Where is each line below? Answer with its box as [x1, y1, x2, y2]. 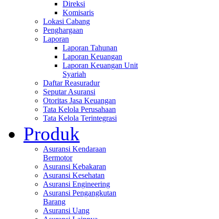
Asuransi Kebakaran [43, 162, 106, 171]
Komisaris [63, 8, 94, 17]
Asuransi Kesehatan [43, 171, 105, 179]
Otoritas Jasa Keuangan [43, 96, 116, 105]
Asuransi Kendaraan [43, 144, 106, 153]
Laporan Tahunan [63, 43, 117, 52]
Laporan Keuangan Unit [63, 61, 138, 69]
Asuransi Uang [43, 206, 89, 215]
